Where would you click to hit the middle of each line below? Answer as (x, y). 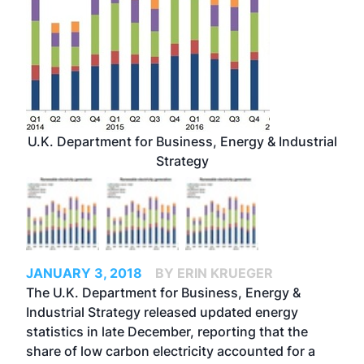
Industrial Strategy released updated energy (162, 312)
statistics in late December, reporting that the (167, 331)
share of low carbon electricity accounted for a (171, 351)
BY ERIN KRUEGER (214, 273)
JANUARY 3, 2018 (84, 273)
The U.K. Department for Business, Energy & (163, 292)
